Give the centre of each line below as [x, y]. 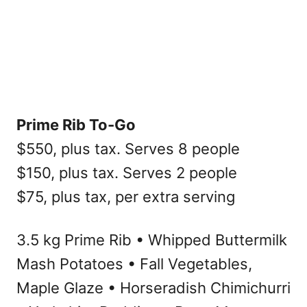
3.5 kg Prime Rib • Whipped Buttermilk [152, 240]
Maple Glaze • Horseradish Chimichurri [153, 288]
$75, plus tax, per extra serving [126, 197]
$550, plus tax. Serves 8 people [128, 149]
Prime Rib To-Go [76, 125]
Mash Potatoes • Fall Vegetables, [134, 264]
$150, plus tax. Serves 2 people [127, 173]
